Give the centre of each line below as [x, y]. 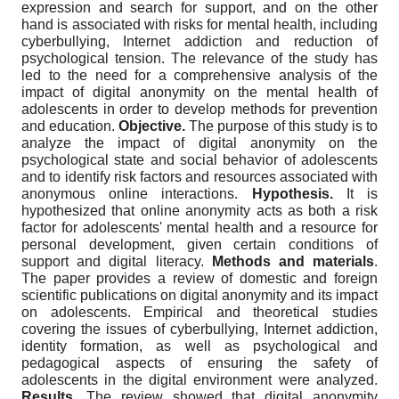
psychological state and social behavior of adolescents [199, 160]
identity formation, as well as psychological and [199, 346]
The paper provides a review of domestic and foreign [199, 279]
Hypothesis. [292, 194]
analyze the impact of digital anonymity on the [199, 143]
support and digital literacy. [117, 262]
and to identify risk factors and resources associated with [199, 177]
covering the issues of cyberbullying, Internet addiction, [199, 330]
